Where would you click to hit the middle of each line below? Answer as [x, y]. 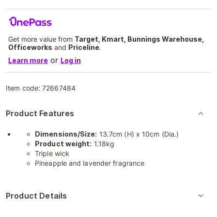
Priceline [84, 47]
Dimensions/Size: [66, 134]
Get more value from [41, 39]
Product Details [37, 196]
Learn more [28, 60]
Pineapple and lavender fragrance [90, 163]
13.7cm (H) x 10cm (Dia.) [138, 134]
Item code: [24, 88]
